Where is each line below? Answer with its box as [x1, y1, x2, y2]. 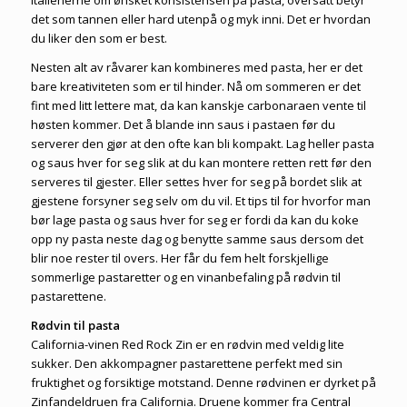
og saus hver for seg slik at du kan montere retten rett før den [30, 154, 372, 172]
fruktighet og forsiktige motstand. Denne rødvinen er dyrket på [30, 374, 376, 392]
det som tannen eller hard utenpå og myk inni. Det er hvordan [30, 10, 371, 27]
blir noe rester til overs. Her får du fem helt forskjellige [30, 250, 329, 267]
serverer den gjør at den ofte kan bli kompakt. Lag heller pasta [30, 135, 374, 153]
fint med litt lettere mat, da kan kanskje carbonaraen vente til [30, 97, 366, 114]
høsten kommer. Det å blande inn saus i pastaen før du [30, 116, 335, 134]
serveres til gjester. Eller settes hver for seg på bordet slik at [30, 174, 362, 191]
